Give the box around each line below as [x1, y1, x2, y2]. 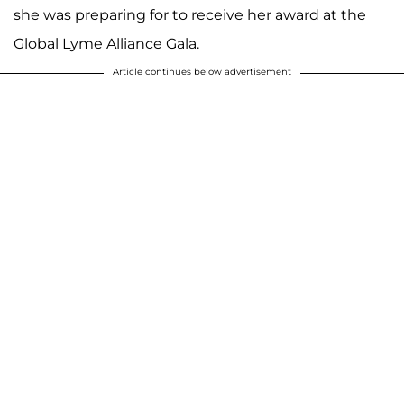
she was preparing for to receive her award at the [14, 6, 366, 24]
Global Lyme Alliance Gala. [14, 35, 199, 53]
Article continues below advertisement [113, 66, 291, 78]
